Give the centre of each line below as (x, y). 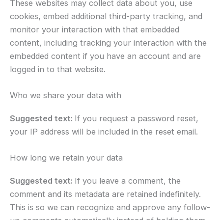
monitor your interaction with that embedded (95, 29)
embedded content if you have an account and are (105, 56)
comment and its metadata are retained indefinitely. (105, 194)
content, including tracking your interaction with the (108, 42)
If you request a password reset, (137, 119)
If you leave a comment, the (128, 181)
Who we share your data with (66, 96)
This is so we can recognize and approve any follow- (110, 207)
